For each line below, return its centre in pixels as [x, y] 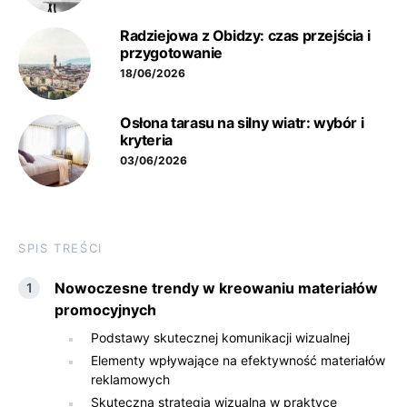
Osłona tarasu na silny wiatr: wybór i [242, 123]
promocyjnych [105, 310]
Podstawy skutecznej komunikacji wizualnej [220, 338]
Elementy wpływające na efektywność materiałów [238, 360]
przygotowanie [171, 53]
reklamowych [130, 379]
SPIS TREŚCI [60, 248]
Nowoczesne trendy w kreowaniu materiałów [216, 288]
